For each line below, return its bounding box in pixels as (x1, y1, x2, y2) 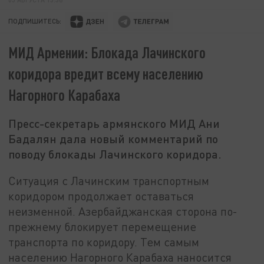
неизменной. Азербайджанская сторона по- (8, 204, 238, 218)
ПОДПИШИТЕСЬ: (8, 17, 62, 25)
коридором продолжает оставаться (8, 189, 194, 203)
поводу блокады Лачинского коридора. (8, 147, 222, 161)
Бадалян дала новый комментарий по (8, 131, 219, 146)
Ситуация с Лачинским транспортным (8, 173, 210, 187)
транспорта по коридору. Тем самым (8, 235, 200, 249)
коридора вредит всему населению (8, 64, 204, 83)
